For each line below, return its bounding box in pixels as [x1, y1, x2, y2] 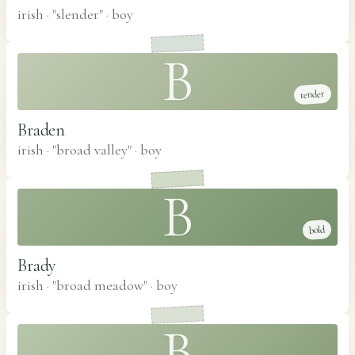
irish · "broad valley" [17, 140, 135, 158]
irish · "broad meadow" [17, 276, 151, 294]
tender [300, 86, 326, 101]
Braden [17, 119, 65, 140]
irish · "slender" [17, 5, 106, 23]
